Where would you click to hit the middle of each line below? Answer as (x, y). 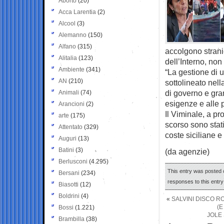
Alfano (67, 46)
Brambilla (71, 219)
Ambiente (71, 69)
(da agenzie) (187, 151)
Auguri (67, 138)
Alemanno (72, 35)
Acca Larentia (77, 12)
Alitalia (68, 58)
